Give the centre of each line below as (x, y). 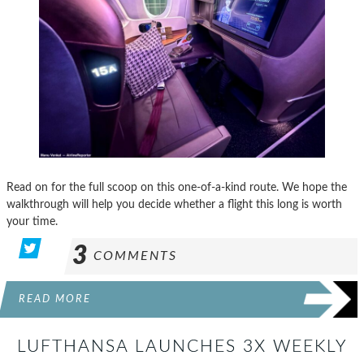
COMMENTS (135, 256)
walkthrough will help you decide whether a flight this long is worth (174, 204)
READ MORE (55, 299)
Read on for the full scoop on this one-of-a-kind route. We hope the (177, 187)
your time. (32, 221)
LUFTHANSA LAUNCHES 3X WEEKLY (182, 346)
